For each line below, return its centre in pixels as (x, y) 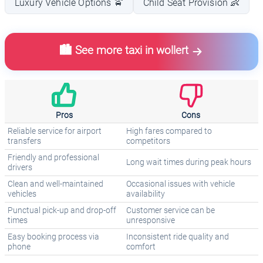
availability (146, 194)
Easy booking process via (53, 237)
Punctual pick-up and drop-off (62, 211)
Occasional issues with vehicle (181, 184)
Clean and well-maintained (55, 184)
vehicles (22, 194)
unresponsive (151, 221)
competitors (148, 141)
